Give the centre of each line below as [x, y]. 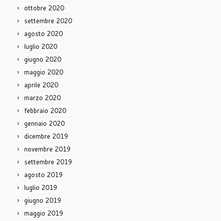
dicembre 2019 [46, 136]
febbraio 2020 [45, 111]
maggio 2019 [44, 213]
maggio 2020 [44, 72]
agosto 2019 [43, 175]
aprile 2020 [41, 85]
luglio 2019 [41, 188]
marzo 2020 [42, 98]
